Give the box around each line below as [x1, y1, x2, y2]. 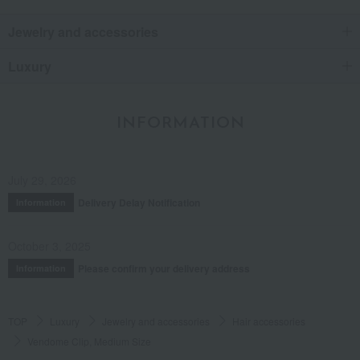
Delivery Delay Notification [78, 194, 200, 210]
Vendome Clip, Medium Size [27, 333, 151, 348]
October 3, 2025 [8, 237, 91, 254]
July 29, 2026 [8, 171, 76, 188]
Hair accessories [232, 313, 305, 328]
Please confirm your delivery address [78, 260, 250, 276]
